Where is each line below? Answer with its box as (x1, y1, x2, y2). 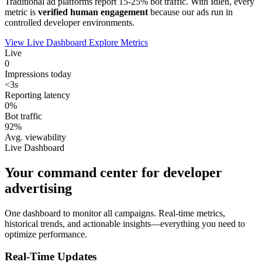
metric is (5, 6, 38, 17)
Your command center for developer (5, 164, 222, 180)
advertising (5, 180, 72, 196)
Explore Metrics (89, 37, 148, 47)
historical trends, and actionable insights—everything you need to (5, 218, 245, 229)
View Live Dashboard (5, 37, 89, 47)
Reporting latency (5, 89, 70, 100)
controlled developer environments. (5, 17, 135, 27)
